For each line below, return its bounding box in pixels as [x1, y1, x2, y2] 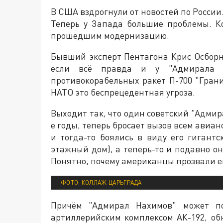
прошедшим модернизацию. [51, 30, 169, 41]
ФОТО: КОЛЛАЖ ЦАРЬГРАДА [61, 179, 142, 187]
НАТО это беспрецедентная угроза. [51, 87, 195, 98]
